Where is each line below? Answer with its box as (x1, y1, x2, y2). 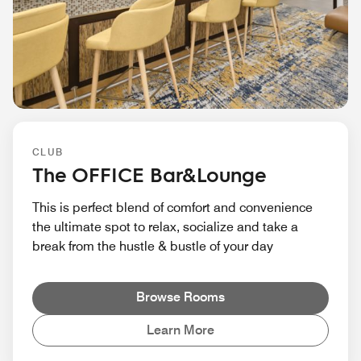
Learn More (147, 322, 214, 338)
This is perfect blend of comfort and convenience (32, 199, 313, 215)
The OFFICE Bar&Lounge (32, 160, 267, 187)
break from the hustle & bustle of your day (32, 238, 273, 254)
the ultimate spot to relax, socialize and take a (32, 218, 298, 234)
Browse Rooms (136, 288, 225, 305)
